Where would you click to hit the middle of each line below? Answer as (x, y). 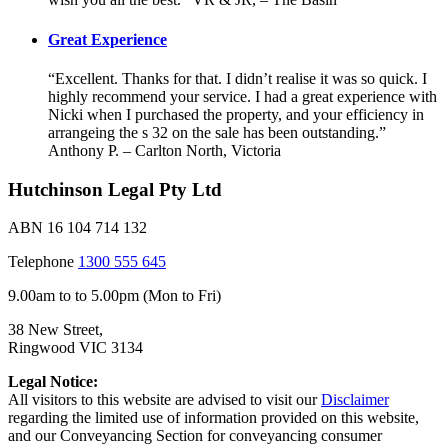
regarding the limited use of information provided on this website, (213, 418)
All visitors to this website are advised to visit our (164, 400)
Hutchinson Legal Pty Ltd (115, 189)
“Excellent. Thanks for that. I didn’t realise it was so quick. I (237, 78)
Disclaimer (355, 400)
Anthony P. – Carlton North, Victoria (164, 150)
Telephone (43, 262)
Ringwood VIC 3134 (75, 348)
